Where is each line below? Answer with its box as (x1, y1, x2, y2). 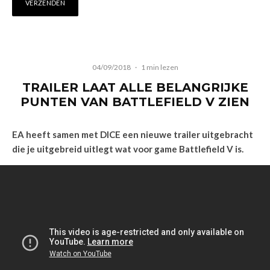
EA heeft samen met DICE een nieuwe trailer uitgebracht (12, 129, 253, 140)
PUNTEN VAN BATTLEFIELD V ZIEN (20, 95, 250, 109)
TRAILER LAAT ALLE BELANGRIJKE (22, 80, 248, 95)
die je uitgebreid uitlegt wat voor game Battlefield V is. (12, 143, 243, 154)
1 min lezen (140, 63, 178, 72)
